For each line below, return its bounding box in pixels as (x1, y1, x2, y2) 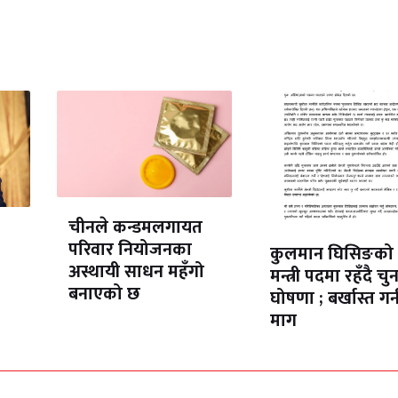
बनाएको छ (68, 279, 140, 310)
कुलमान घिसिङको (269, 239, 394, 270)
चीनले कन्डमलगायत (68, 212, 203, 243)
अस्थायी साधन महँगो (68, 257, 204, 288)
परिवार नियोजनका (68, 235, 192, 266)
